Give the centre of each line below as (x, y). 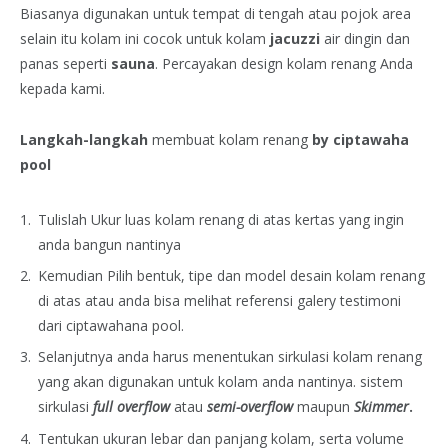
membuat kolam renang (230, 140)
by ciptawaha (358, 140)
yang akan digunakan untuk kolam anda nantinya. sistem (220, 382)
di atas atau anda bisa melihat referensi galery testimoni (219, 301)
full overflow (131, 407)
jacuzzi (295, 39)
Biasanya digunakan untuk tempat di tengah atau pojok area (215, 14)
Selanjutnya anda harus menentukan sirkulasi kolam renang (230, 357)
